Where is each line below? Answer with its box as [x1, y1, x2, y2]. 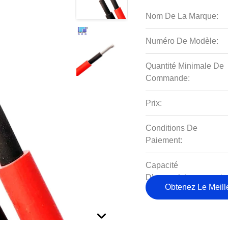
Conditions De [146, 124, 198, 132]
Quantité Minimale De [146, 62, 224, 70]
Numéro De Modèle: [146, 37, 219, 45]
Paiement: [146, 136, 183, 145]
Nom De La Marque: [146, 12, 219, 20]
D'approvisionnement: [146, 173, 225, 182]
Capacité [146, 161, 179, 169]
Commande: [146, 74, 190, 82]
